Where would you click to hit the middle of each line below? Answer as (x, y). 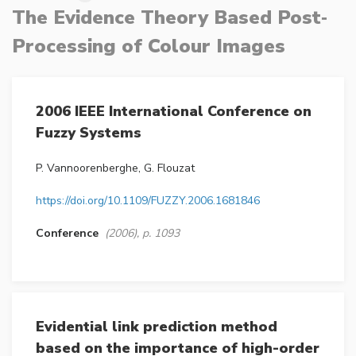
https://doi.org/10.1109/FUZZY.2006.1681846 (148, 201)
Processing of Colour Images (149, 46)
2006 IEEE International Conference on (174, 112)
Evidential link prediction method (157, 327)
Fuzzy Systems (89, 133)
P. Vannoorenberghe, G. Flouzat (115, 168)
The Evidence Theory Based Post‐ (170, 18)
